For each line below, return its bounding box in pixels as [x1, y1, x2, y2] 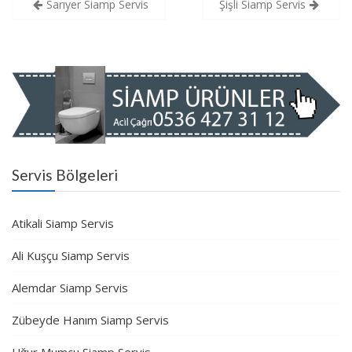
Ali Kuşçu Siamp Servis [12, 247, 130, 263]
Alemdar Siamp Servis [12, 279, 128, 295]
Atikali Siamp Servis [12, 214, 114, 231]
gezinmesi [11, 10, 112, 38]
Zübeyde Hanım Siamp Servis [12, 311, 169, 328]
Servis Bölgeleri [12, 165, 118, 184]
